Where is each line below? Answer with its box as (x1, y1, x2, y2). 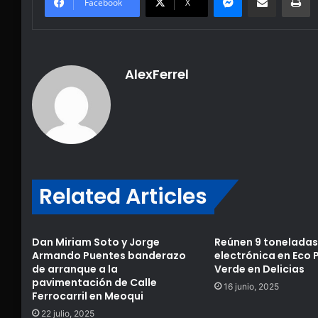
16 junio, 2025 (223, 281, 279, 292)
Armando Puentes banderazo (32, 248, 186, 263)
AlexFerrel (125, 65, 189, 84)
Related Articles (39, 182, 207, 212)
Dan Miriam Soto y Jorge (32, 235, 160, 250)
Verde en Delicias (214, 262, 305, 277)
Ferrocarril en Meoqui (32, 289, 143, 304)
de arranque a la (32, 262, 118, 277)
